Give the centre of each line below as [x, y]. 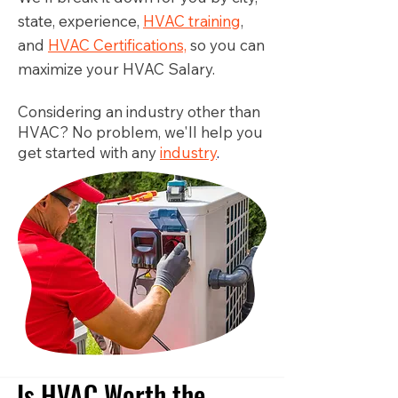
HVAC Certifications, [117, 45]
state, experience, [80, 21]
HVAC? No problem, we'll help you [140, 132]
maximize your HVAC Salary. [116, 69]
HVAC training [192, 21]
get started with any [89, 152]
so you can [226, 45]
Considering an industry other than [139, 111]
